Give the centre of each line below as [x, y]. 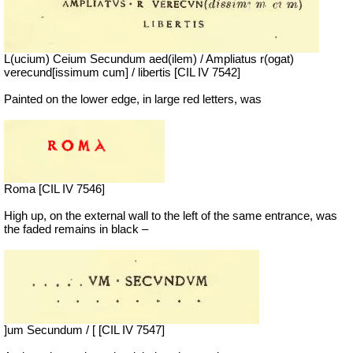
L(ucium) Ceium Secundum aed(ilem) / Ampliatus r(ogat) [149, 59]
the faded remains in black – [76, 230]
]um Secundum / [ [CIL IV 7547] [84, 331]
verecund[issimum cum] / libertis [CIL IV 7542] [122, 73]
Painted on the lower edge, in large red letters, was [133, 100]
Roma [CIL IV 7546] [54, 190]
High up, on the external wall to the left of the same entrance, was [171, 216]
